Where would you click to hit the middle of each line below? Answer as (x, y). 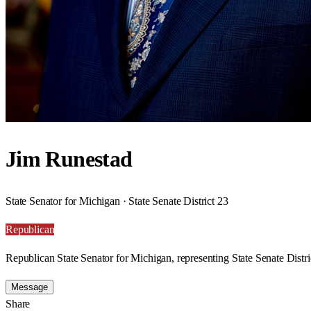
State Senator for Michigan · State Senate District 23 (117, 201)
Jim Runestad (69, 159)
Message (30, 287)
